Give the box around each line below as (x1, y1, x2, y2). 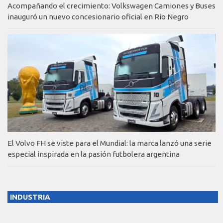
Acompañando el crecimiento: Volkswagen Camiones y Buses (7, 1, 216, 10)
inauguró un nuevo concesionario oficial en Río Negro (7, 12, 189, 21)
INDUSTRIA (10, 193, 50, 202)
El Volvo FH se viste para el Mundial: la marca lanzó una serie (7, 139, 212, 148)
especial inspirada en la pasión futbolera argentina (7, 150, 180, 159)
